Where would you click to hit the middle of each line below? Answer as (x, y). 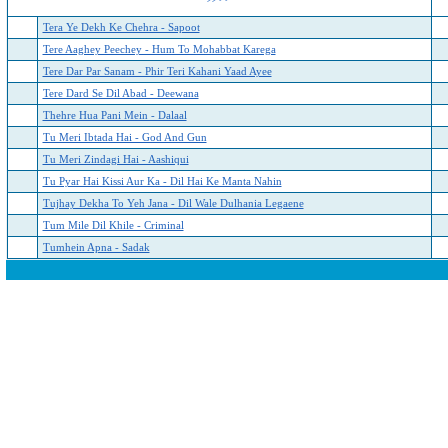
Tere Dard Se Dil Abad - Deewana (120, 93)
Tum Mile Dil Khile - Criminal (113, 225)
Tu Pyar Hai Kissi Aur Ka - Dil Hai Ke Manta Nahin (162, 181)
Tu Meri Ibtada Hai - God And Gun (124, 137)
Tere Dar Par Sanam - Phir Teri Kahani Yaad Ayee (157, 71)
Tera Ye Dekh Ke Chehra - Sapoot (121, 27)
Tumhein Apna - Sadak (96, 247)
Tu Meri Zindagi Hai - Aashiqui (115, 159)
